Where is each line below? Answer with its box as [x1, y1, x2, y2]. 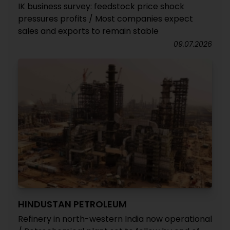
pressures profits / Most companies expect [18, 13, 193, 25]
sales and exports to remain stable [18, 25, 159, 37]
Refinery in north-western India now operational [18, 213, 212, 225]
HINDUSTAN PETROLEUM [18, 198, 127, 210]
